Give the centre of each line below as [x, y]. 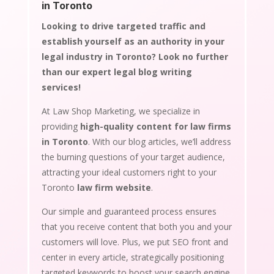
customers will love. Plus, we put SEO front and [135, 242]
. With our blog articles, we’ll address [159, 141]
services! [61, 87]
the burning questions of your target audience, [133, 157]
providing [61, 126]
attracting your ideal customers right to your [129, 172]
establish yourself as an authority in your [133, 41]
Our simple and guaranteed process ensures [129, 211]
